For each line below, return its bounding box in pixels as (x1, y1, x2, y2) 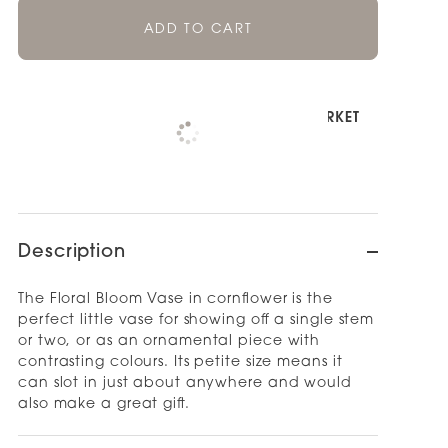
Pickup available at (59, 111, 216, 126)
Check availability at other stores (59, 141, 277, 153)
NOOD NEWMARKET (216, 111, 360, 126)
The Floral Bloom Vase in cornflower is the (18, 292, 333, 307)
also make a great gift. (18, 397, 190, 412)
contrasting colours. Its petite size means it (18, 355, 343, 370)
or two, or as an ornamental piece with (18, 334, 321, 349)
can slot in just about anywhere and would (18, 376, 352, 391)
